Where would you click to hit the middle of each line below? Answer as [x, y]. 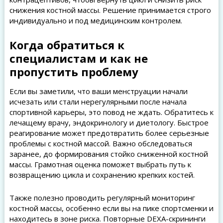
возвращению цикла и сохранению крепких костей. [102, 175]
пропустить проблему [74, 72]
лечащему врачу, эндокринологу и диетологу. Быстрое [109, 122]
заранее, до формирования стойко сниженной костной [109, 154]
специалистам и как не [78, 58]
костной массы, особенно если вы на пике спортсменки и [111, 208]
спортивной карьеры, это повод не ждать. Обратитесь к [111, 112]
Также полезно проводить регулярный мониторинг [102, 198]
